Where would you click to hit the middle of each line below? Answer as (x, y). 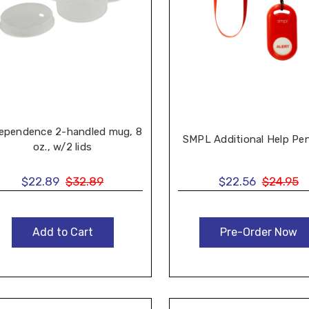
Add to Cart (62, 232)
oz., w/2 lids (62, 147)
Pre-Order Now (258, 232)
